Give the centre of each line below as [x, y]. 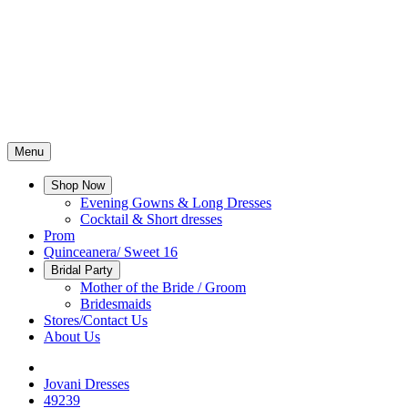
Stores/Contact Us [96, 320]
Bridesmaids [116, 304]
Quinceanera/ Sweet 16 [111, 252]
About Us [72, 337]
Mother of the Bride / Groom [163, 287]
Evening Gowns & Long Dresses [176, 203]
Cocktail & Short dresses [151, 219]
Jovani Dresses [87, 384]
